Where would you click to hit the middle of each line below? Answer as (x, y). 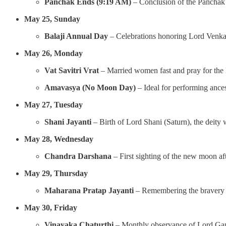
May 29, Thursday (56, 173)
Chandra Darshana (78, 156)
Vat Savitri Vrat (72, 70)
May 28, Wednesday (59, 139)
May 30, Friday (51, 207)
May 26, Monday (53, 53)
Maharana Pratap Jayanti (89, 190)
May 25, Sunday (52, 19)
